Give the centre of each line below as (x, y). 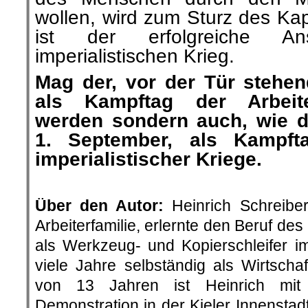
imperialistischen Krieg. (135, 56)
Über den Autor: (100, 206)
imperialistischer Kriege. (148, 159)
